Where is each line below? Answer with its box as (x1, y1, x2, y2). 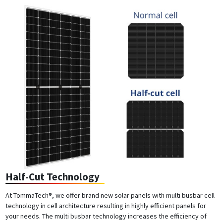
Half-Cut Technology (5, 170, 100, 184)
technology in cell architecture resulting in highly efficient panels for (5, 201, 206, 211)
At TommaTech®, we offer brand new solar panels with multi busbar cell (5, 191, 215, 200)
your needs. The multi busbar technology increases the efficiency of (5, 212, 207, 221)
